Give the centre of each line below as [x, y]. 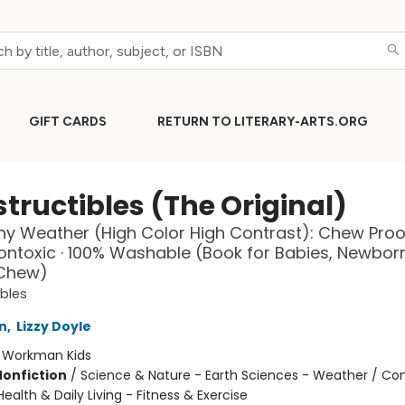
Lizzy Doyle [53, 326]
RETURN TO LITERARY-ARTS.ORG [263, 122]
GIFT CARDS [68, 122]
